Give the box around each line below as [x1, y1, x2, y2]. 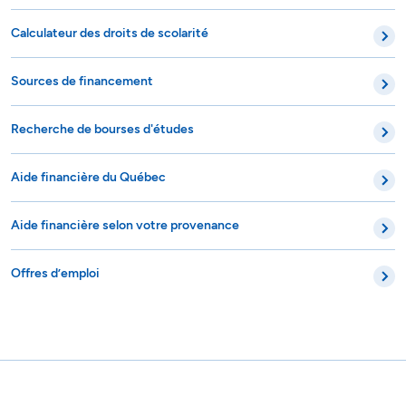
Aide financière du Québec [11, 128, 166, 144]
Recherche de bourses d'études [11, 80, 194, 96]
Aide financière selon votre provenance [11, 176, 239, 192]
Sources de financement [11, 32, 153, 48]
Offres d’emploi [11, 224, 100, 240]
